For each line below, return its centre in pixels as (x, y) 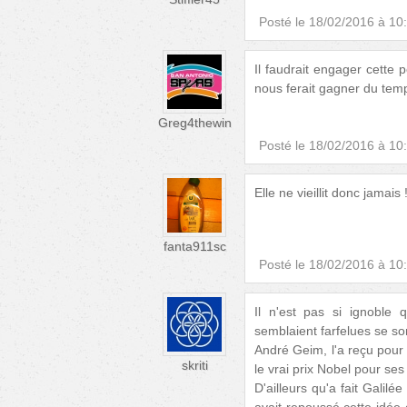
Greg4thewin (195, 122)
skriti (194, 365)
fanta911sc (194, 246)
